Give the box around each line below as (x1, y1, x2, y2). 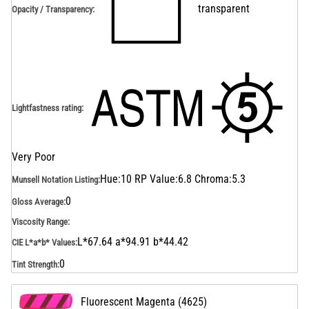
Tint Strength (12, 259, 57, 270)
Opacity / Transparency (12, 3, 92, 14)
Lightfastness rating (12, 102, 81, 113)
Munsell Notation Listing (12, 174, 98, 185)
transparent (198, 2, 250, 15)
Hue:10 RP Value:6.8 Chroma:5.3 (100, 172, 246, 186)
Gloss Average (12, 196, 63, 207)
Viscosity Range (12, 217, 68, 227)
